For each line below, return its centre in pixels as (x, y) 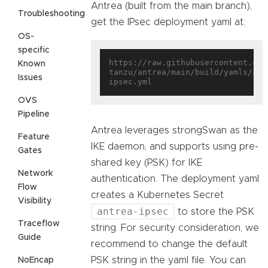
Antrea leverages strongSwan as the (174, 131)
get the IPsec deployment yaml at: (168, 22)
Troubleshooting (51, 13)
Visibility (35, 201)
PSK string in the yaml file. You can (168, 261)
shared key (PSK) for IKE (147, 163)
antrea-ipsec (133, 212)
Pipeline (34, 114)
